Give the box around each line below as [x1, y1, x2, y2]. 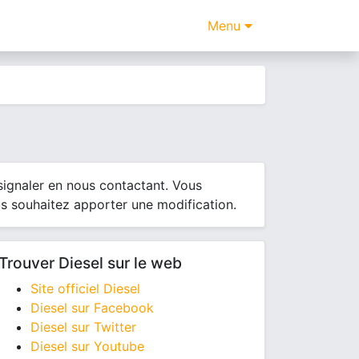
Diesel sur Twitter [30, 319, 136, 335]
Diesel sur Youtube [30, 338, 144, 354]
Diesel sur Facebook [30, 300, 154, 316]
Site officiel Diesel [30, 280, 140, 296]
